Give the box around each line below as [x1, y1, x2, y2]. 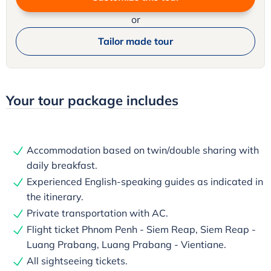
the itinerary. [27, 191, 83, 203]
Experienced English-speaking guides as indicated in [27, 175, 263, 188]
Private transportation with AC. [27, 207, 168, 220]
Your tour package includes [6, 92, 178, 109]
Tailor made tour [98, 35, 173, 48]
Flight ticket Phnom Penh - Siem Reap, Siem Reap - [27, 223, 256, 236]
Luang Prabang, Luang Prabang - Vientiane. [27, 238, 226, 251]
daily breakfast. [27, 159, 97, 172]
